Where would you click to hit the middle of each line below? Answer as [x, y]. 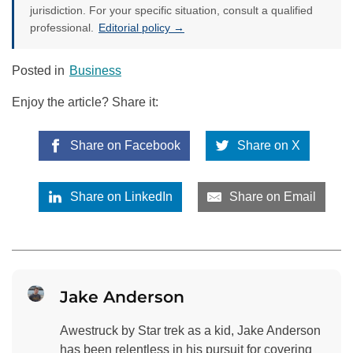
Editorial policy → [141, 28]
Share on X [268, 146]
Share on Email [271, 197]
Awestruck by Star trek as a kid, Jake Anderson [190, 330]
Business [95, 71]
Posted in [40, 71]
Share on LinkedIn [119, 197]
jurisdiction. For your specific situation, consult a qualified [171, 11]
